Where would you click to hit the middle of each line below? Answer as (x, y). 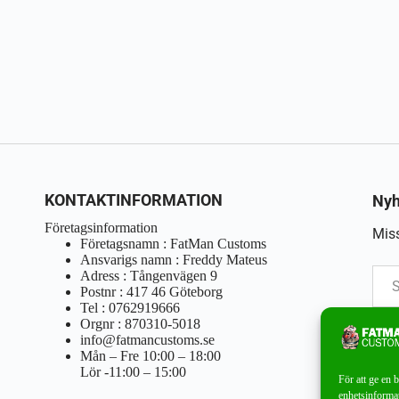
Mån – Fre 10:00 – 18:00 (151, 356)
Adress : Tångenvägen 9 (149, 276)
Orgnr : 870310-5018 (141, 324)
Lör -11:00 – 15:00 (134, 372)
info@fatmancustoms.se (148, 340)
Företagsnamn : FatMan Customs (174, 244)
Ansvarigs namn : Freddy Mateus (174, 260)
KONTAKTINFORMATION (134, 200)
